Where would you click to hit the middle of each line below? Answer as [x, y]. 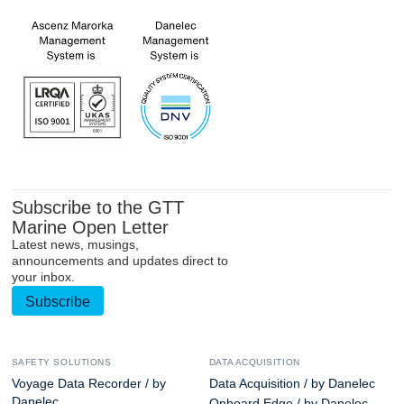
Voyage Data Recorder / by [88, 383]
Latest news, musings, [75, 244]
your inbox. [43, 277]
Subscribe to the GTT [97, 207]
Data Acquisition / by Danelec [292, 383]
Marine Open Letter [90, 227]
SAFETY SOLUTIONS [61, 362]
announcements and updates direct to [119, 261]
